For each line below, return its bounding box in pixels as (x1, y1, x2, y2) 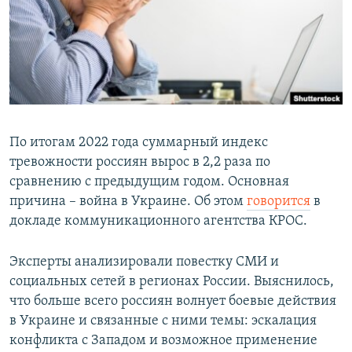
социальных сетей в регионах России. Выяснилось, (9, 274, 334, 290)
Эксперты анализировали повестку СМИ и (9, 255, 279, 270)
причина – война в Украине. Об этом (9, 194, 247, 210)
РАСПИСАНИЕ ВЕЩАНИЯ (14, 7, 159, 22)
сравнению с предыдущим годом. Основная (9, 174, 289, 190)
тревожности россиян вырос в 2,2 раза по (9, 155, 270, 170)
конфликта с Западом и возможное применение (9, 333, 317, 349)
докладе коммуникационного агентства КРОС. (9, 214, 307, 229)
